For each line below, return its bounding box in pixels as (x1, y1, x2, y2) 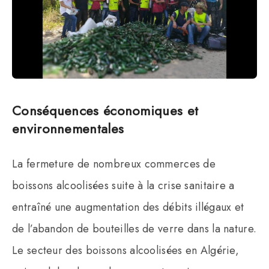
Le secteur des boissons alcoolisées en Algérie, (12, 242, 240, 258)
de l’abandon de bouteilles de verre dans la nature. (12, 220, 257, 237)
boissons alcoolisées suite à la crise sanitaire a (12, 177, 235, 193)
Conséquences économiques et (12, 100, 199, 120)
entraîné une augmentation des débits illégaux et (12, 199, 244, 215)
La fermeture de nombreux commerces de (12, 156, 216, 172)
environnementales (12, 118, 124, 138)
